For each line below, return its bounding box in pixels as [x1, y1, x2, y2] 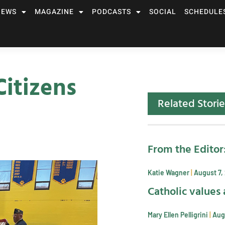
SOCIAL [149, 7, 176, 17]
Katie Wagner [148, 168, 191, 177]
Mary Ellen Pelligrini [148, 210, 209, 219]
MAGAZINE [34, 7, 74, 17]
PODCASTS [91, 7, 131, 17]
